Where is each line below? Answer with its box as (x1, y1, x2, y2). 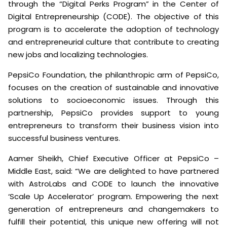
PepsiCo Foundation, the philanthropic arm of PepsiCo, (8, 69, 219, 81)
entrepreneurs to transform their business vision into (8, 120, 219, 131)
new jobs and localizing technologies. (8, 49, 148, 60)
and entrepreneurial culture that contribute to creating (8, 36, 219, 48)
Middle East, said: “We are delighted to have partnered (8, 166, 219, 177)
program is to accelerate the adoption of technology (8, 24, 219, 35)
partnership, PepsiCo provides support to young (8, 107, 219, 119)
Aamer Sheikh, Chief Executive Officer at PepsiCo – (8, 153, 219, 164)
